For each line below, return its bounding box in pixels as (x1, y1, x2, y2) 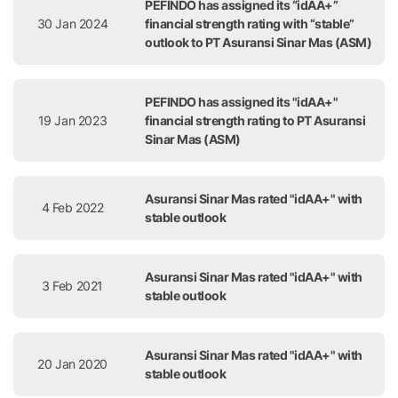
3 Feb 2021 (42, 278, 103, 293)
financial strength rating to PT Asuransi (145, 113, 365, 128)
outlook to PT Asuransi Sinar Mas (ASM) (145, 35, 371, 50)
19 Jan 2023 (37, 113, 107, 128)
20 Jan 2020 (37, 356, 107, 371)
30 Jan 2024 (36, 16, 108, 31)
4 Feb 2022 (41, 200, 104, 215)
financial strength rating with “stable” (145, 16, 354, 31)
